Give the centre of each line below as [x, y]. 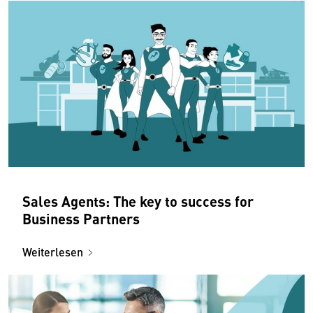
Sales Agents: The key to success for [138, 201]
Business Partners [81, 218]
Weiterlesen [53, 252]
